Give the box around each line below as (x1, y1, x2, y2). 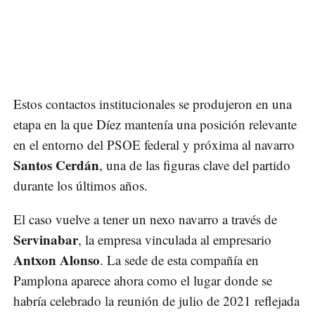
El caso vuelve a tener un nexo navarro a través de (13, 210, 277, 229)
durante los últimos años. (13, 176, 148, 195)
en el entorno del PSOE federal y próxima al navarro (13, 136, 295, 154)
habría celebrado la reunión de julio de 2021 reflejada (13, 292, 300, 310)
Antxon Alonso (13, 250, 100, 270)
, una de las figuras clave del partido (99, 156, 290, 174)
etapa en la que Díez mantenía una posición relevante (13, 115, 297, 134)
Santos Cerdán (13, 155, 99, 175)
